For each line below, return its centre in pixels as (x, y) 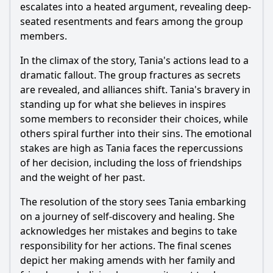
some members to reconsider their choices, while (134, 119)
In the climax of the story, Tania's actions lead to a (134, 60)
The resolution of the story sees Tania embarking (133, 202)
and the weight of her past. (83, 177)
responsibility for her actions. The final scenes (126, 246)
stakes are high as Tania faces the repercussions (132, 148)
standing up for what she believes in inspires (123, 104)
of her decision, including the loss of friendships (131, 163)
